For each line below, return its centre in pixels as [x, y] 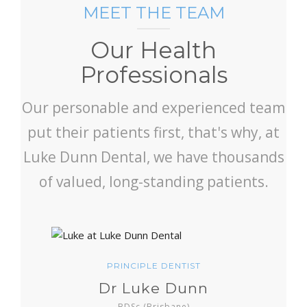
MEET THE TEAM [153, 13]
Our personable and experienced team [153, 108]
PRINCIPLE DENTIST [153, 266]
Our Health [153, 50]
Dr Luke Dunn [153, 288]
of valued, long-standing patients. [153, 182]
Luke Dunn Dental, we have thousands [153, 157]
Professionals [153, 75]
